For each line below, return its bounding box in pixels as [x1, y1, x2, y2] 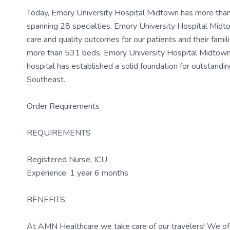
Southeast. [27, 74, 65, 85]
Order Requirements [27, 101, 100, 112]
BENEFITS [27, 194, 65, 205]
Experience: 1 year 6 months [27, 167, 128, 179]
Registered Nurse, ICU [27, 154, 107, 165]
